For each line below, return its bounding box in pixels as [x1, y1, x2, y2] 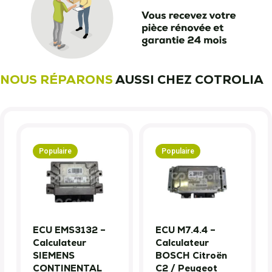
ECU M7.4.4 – [155, 224, 216, 236]
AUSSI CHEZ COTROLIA [113, 72, 263, 88]
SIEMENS [33, 250, 75, 262]
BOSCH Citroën [155, 250, 227, 262]
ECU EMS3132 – [33, 224, 106, 236]
